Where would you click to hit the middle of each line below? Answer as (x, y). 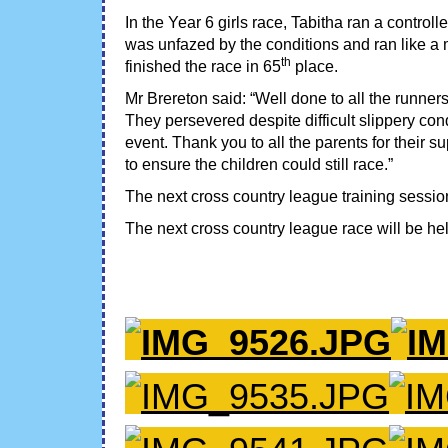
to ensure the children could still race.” (259, 164)
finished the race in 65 (203, 66)
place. (314, 66)
